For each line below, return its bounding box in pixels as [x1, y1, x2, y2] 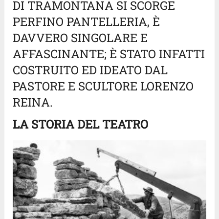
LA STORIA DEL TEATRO [13, 116, 149, 132]
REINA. [13, 94, 53, 110]
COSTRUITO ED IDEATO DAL [13, 62, 168, 78]
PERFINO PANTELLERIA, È [13, 14, 160, 30]
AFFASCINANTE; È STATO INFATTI [13, 46, 205, 62]
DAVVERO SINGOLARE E [13, 30, 148, 46]
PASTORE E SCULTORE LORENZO [13, 78, 194, 94]
